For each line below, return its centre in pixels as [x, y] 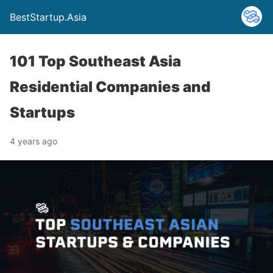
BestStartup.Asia [48, 17]
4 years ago [34, 141]
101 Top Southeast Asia [95, 61]
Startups [42, 112]
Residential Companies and [110, 87]
